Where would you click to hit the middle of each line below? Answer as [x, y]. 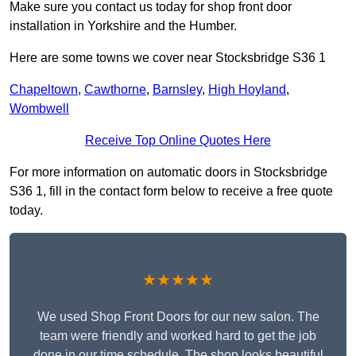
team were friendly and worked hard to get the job [178, 336]
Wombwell [39, 109]
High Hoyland [247, 90]
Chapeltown [44, 90]
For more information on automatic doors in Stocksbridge [168, 172]
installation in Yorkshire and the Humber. [123, 26]
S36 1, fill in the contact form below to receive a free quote [171, 192]
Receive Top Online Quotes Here [178, 141]
